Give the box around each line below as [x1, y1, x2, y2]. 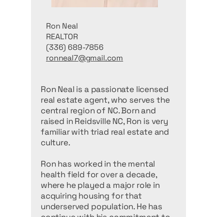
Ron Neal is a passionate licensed [41, 84, 169, 94]
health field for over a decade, [41, 169, 157, 180]
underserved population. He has [41, 201, 162, 212]
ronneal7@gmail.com [46, 53, 124, 63]
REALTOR [46, 31, 80, 42]
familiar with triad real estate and [41, 126, 170, 137]
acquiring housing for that [41, 190, 142, 201]
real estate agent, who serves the [41, 94, 170, 105]
